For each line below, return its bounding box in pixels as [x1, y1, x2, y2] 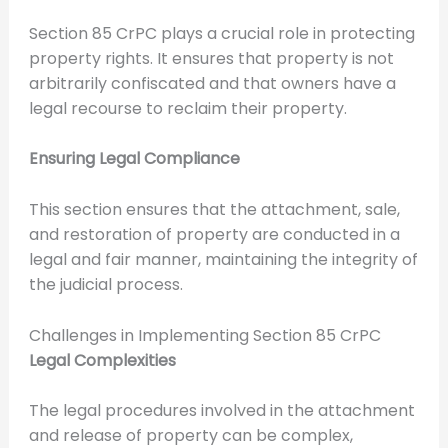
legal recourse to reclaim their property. [28, 96, 347, 120]
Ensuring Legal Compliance [28, 147, 240, 171]
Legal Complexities [28, 348, 176, 372]
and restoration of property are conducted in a [28, 223, 400, 247]
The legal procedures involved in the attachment [28, 399, 415, 423]
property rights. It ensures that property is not [28, 46, 394, 70]
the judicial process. [28, 273, 183, 297]
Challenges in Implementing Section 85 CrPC [28, 323, 381, 347]
